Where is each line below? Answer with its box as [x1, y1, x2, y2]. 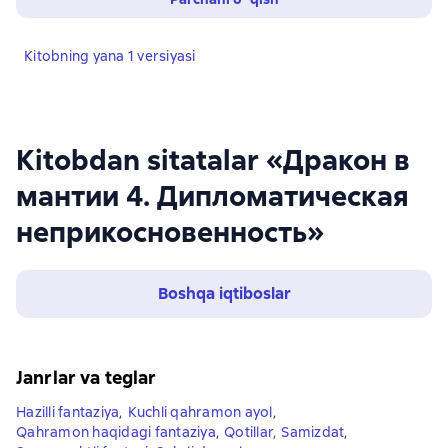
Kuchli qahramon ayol [127, 403, 273, 421]
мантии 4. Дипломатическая [16, 178, 409, 214]
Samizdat [281, 423, 345, 441]
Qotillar [224, 423, 273, 441]
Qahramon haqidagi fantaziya [16, 423, 216, 441]
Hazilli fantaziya [16, 403, 120, 421]
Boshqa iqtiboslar [157, 283, 291, 304]
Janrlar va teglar [16, 366, 157, 389]
